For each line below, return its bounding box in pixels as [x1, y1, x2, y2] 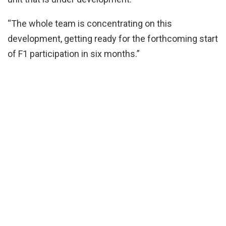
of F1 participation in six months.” [8, 48, 140, 59]
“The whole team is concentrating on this [8, 18, 172, 29]
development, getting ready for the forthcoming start [8, 33, 218, 44]
